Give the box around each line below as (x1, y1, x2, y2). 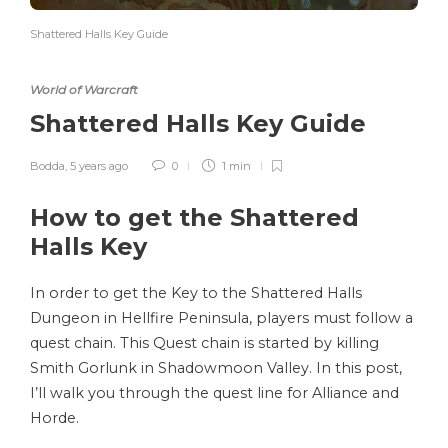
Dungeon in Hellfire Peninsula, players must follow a (30, 309, 413, 328)
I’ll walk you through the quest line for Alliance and (30, 384, 399, 403)
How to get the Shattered (30, 203, 359, 233)
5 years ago (70, 159, 128, 174)
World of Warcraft (30, 82, 138, 98)
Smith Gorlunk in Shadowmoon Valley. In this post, (30, 359, 402, 378)
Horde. (30, 409, 79, 428)
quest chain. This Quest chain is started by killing (30, 334, 379, 353)
